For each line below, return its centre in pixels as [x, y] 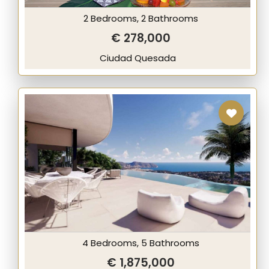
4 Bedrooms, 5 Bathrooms [141, 243]
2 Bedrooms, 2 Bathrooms [141, 18]
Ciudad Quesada [138, 58]
